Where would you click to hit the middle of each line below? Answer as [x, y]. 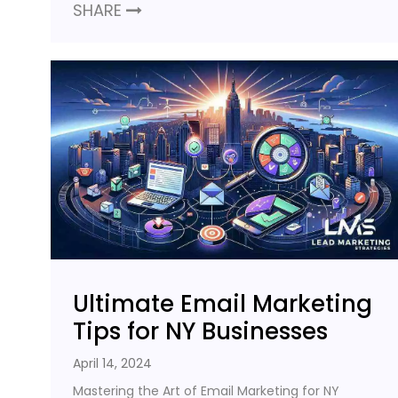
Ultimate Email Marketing [223, 304]
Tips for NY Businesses [200, 332]
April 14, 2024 [112, 364]
